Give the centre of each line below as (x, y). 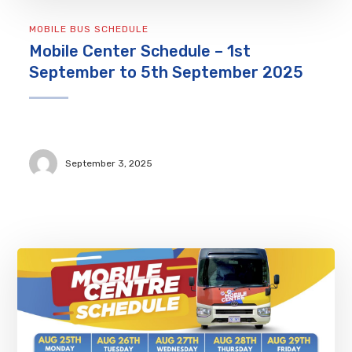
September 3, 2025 (109, 163)
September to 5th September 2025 (167, 73)
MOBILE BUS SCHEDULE (89, 29)
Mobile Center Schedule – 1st (140, 51)
